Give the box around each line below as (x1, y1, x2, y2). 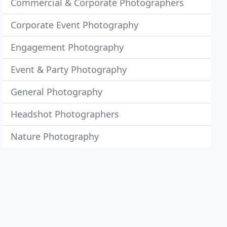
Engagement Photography (11, 41, 124, 53)
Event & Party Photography (11, 63, 127, 75)
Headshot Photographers (11, 108, 120, 120)
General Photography (11, 86, 103, 98)
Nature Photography (11, 130, 99, 142)
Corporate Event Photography (11, 19, 139, 31)
